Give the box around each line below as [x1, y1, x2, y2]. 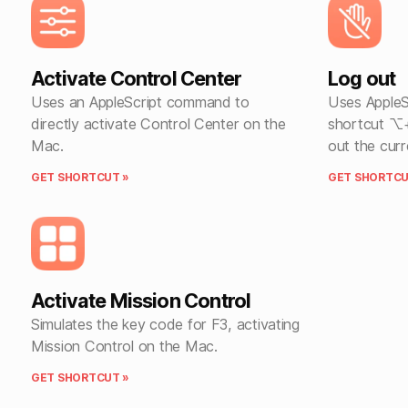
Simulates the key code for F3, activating [31, 315, 300, 334]
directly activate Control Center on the [31, 115, 286, 134]
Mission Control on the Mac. [31, 337, 218, 356]
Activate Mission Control [31, 289, 251, 313]
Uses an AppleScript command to [31, 93, 250, 112]
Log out [328, 66, 396, 91]
